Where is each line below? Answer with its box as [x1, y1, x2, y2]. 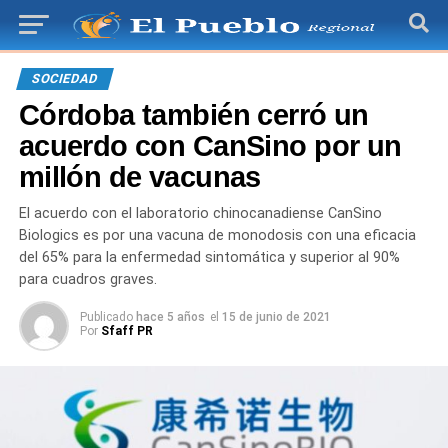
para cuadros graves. [18, 271, 157, 288]
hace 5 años [135, 310, 205, 324]
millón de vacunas [18, 161, 261, 193]
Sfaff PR [100, 324, 153, 338]
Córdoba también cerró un [18, 99, 369, 131]
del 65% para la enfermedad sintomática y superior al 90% [18, 249, 400, 266]
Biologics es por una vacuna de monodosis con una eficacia [18, 227, 416, 244]
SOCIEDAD [29, 71, 100, 86]
